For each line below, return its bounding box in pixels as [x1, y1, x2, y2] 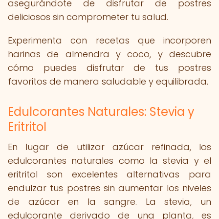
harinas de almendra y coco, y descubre [8, 48, 211, 60]
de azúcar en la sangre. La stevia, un [8, 196, 211, 208]
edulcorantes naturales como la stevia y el [8, 154, 211, 167]
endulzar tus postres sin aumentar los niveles [8, 182, 211, 194]
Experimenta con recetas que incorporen [8, 34, 211, 46]
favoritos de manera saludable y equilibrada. [8, 75, 208, 88]
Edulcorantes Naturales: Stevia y [8, 104, 195, 120]
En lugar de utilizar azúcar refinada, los [8, 141, 211, 153]
